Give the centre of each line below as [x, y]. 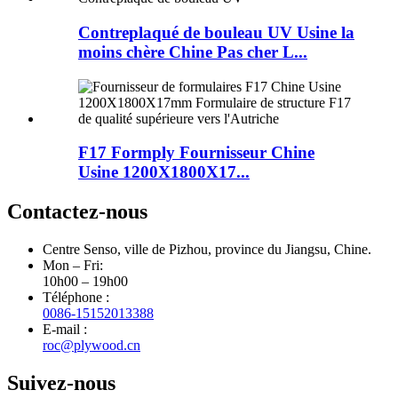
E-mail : [65, 330]
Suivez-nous [61, 382]
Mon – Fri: [73, 266]
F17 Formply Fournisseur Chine [196, 153]
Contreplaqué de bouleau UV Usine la [216, 32]
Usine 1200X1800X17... [164, 172]
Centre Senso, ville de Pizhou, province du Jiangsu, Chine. [207, 250]
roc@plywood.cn [92, 346]
